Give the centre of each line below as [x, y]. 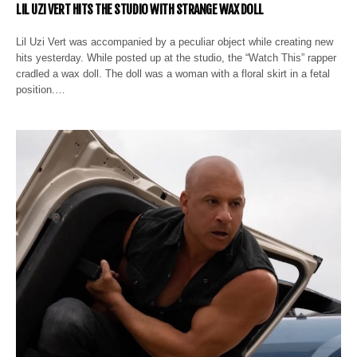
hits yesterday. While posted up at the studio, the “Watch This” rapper [177, 58]
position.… [41, 90]
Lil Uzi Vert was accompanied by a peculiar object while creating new [175, 42]
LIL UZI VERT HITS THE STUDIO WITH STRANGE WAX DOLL [140, 10]
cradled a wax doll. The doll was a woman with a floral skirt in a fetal [173, 74]
